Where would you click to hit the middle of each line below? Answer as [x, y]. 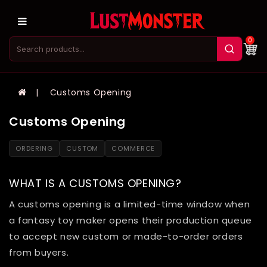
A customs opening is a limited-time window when [130, 204]
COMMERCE [133, 149]
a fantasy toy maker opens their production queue [131, 221]
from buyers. [39, 253]
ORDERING [35, 149]
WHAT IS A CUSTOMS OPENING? [95, 184]
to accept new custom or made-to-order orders [126, 237]
